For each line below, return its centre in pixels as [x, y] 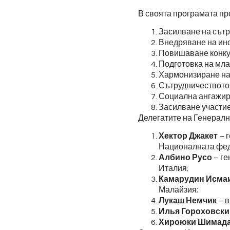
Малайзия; [178, 190]
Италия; [173, 169]
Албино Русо [185, 158]
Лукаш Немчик [187, 201]
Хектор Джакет [188, 136]
